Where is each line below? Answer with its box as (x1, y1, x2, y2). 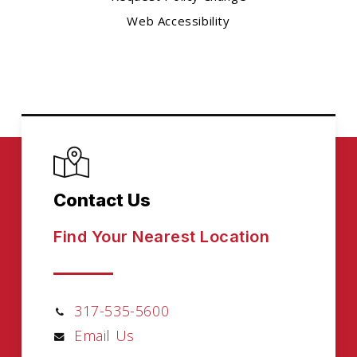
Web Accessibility (127, 12, 230, 29)
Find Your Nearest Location (53, 227, 270, 247)
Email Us (73, 326, 135, 346)
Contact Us (53, 190, 151, 211)
